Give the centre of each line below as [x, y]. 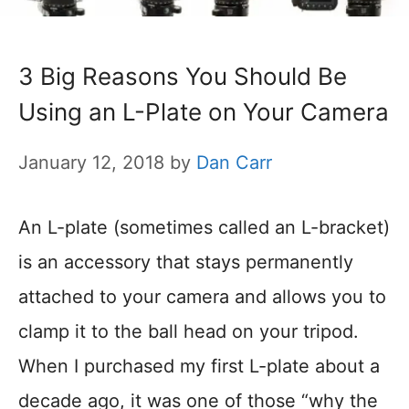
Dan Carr [234, 162]
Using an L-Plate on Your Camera [204, 111]
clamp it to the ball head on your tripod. [189, 331]
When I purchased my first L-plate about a [199, 366]
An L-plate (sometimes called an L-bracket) [204, 227]
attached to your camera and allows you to [202, 296]
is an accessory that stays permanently [186, 262]
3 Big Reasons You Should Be [183, 76]
